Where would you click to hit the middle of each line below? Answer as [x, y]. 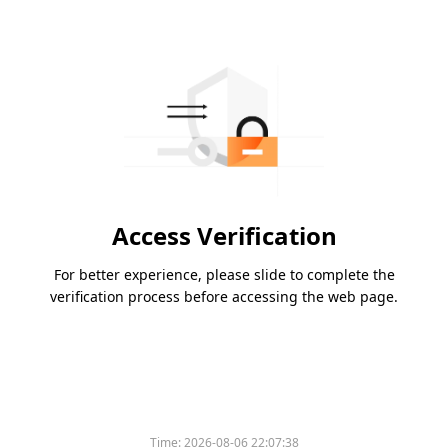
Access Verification [224, 236]
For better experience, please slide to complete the [224, 275]
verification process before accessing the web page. [224, 297]
